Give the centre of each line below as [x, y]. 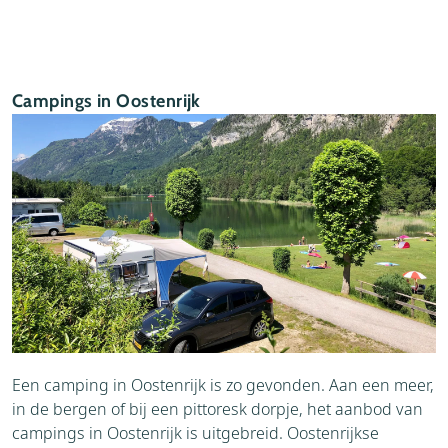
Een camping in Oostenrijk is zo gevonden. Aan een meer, [223, 384]
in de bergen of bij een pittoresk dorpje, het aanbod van [217, 408]
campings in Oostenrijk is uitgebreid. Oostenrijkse [195, 432]
